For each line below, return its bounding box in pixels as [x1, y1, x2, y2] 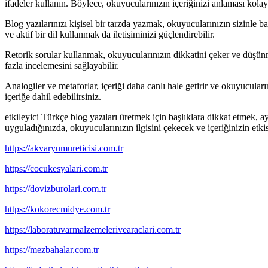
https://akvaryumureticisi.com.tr [5, 143, 123, 154]
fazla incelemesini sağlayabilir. [5, 60, 119, 71]
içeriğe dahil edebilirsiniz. [5, 92, 101, 102]
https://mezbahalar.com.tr [5, 245, 99, 255]
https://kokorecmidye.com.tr [5, 204, 110, 215]
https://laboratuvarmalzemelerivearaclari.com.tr [5, 224, 181, 235]
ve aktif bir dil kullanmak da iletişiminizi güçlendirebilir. [5, 29, 215, 40]
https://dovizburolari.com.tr [5, 184, 106, 194]
